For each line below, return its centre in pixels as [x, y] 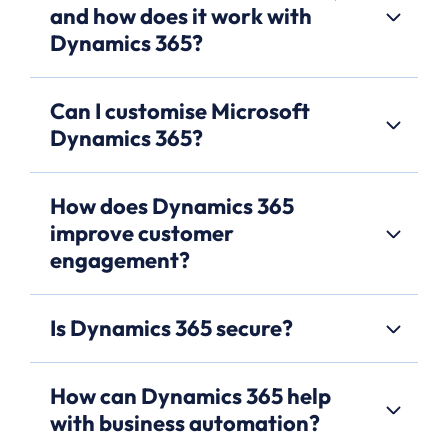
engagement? [120, 260]
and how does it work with [181, 16]
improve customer [142, 233]
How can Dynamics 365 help [190, 396]
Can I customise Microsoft [180, 111]
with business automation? [185, 423]
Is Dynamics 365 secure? [171, 328]
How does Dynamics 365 [172, 206]
